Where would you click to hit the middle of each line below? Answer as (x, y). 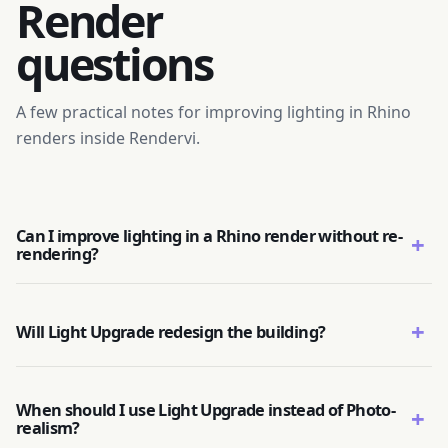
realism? (48, 428)
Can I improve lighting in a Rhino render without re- (209, 236)
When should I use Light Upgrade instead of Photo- (206, 410)
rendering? (57, 254)
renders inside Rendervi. (108, 138)
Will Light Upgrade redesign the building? (171, 332)
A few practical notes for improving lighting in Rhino (213, 112)
